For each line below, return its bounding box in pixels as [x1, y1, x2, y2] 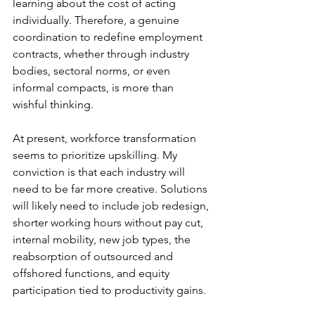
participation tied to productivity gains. [13, 283, 206, 297]
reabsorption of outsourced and [13, 250, 176, 263]
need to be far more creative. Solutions [13, 182, 210, 195]
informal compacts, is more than [13, 81, 176, 94]
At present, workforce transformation [13, 131, 199, 145]
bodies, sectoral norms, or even [13, 64, 173, 77]
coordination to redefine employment [13, 30, 205, 44]
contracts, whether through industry [13, 47, 192, 60]
